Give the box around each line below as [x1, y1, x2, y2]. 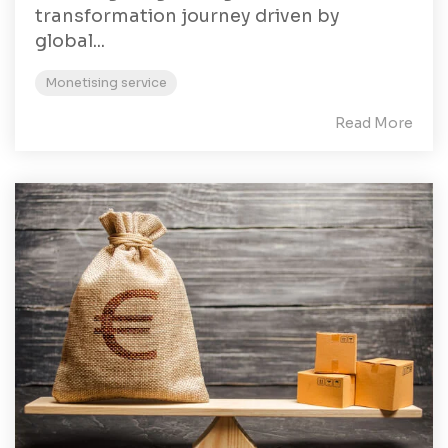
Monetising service [45, 75, 167, 92]
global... [35, 30, 105, 53]
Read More [335, 114, 413, 133]
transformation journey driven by [35, 5, 340, 28]
